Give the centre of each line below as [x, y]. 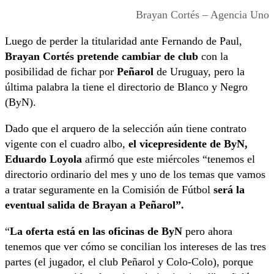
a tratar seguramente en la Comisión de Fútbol [109, 190]
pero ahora [207, 231]
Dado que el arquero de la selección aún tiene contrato [126, 129]
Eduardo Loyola [43, 159]
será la [229, 190]
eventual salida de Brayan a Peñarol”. [96, 205]
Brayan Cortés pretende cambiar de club [102, 57]
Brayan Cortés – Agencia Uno [202, 15]
